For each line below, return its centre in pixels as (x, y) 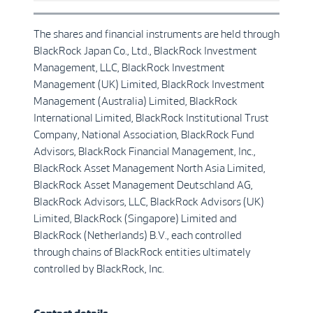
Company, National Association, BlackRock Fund (144, 134)
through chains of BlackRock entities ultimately (142, 252)
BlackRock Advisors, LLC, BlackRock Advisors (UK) (149, 202)
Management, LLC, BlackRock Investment (129, 67)
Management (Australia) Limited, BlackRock (136, 101)
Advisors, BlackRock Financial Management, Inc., (145, 151)
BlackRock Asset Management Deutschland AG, (143, 185)
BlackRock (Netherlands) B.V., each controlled (138, 235)
